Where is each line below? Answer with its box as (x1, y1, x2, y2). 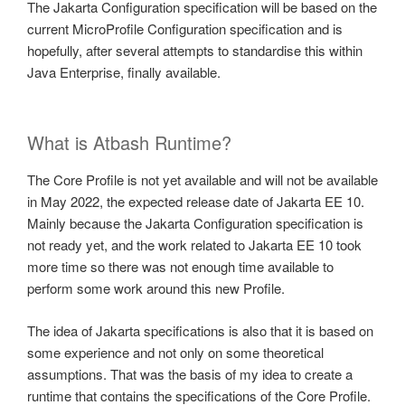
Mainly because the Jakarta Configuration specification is (27, 213, 363, 233)
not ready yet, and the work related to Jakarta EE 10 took (27, 235, 362, 255)
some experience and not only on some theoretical (27, 342, 324, 362)
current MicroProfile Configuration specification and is (27, 18, 343, 38)
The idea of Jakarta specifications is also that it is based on (27, 320, 373, 340)
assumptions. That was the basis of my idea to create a (27, 363, 353, 383)
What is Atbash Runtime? (27, 129, 231, 156)
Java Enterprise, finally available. (27, 61, 221, 81)
